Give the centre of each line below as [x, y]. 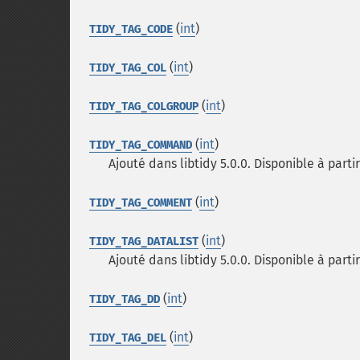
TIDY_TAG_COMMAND [141, 145]
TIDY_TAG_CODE [131, 29]
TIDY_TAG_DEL [128, 338]
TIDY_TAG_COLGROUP [144, 106]
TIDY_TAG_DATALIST [144, 241]
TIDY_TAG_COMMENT [141, 203]
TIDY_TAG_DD [125, 299]
